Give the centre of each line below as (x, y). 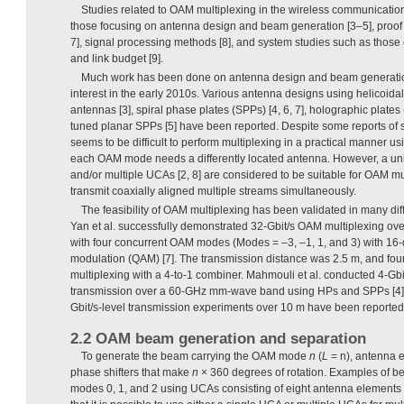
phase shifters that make (131, 372)
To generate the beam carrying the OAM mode (195, 356)
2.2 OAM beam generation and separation (218, 338)
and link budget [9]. (117, 58)
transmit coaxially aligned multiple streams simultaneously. (213, 191)
